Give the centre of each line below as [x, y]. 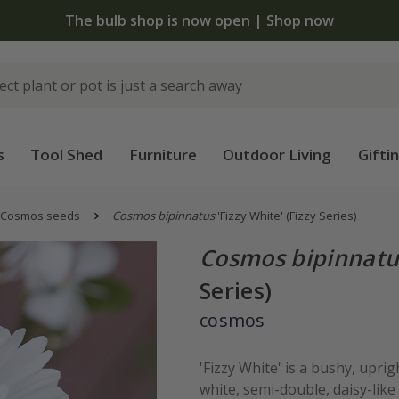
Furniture [163, 155]
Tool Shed [67, 155]
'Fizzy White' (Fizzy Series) [285, 216]
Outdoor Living [277, 155]
